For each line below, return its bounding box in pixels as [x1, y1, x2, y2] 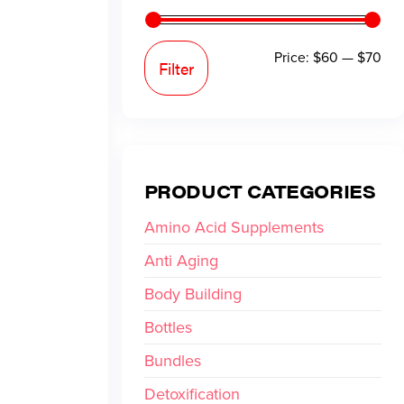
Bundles [143, 349, 201, 372]
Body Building [143, 282, 242, 306]
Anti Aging [143, 249, 218, 272]
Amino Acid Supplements [143, 216, 324, 239]
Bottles [143, 316, 192, 339]
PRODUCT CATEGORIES [143, 178, 376, 204]
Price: [274, 47, 313, 68]
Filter [158, 57, 194, 79]
